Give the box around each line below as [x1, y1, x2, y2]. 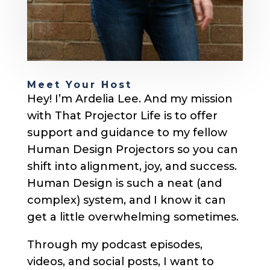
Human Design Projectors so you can [27, 142, 238, 156]
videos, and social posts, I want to [27, 254, 214, 268]
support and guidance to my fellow [27, 125, 227, 139]
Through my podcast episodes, [27, 237, 202, 251]
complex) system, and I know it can [27, 193, 226, 207]
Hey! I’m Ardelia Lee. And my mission [27, 92, 233, 105]
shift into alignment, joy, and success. [27, 159, 237, 173]
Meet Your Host [27, 78, 132, 90]
